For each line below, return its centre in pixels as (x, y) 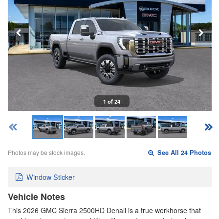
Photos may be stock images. (46, 153)
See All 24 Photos (184, 153)
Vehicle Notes (36, 196)
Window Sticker (51, 176)
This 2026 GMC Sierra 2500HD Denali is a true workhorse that (104, 210)
